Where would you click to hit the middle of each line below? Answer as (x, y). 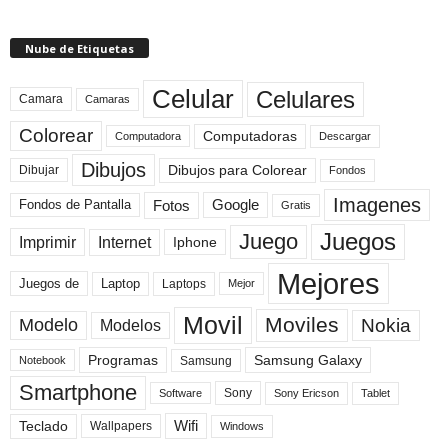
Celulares (305, 99)
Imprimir (47, 242)
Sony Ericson (306, 392)
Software (180, 393)
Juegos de (49, 284)
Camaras (107, 98)
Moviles (302, 325)
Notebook (42, 360)
